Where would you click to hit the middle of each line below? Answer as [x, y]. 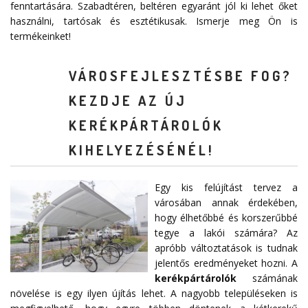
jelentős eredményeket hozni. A [226, 263]
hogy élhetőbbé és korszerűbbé [226, 218]
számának [267, 278]
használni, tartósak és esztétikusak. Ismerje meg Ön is [154, 21]
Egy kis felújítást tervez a [226, 188]
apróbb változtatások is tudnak [226, 248]
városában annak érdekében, [226, 203]
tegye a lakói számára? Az [226, 233]
